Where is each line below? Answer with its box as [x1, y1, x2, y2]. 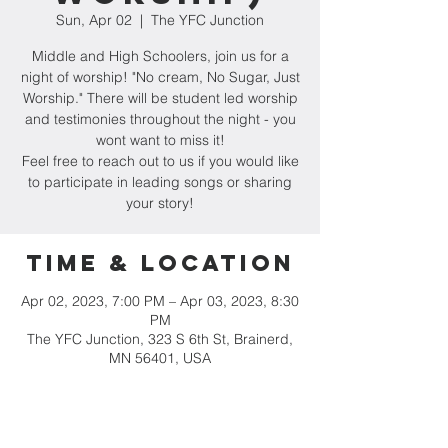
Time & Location [25, 249, 295, 277]
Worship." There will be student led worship [22, 89, 298, 107]
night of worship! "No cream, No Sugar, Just [20, 68, 300, 86]
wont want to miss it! [95, 131, 225, 149]
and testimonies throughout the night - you [24, 110, 296, 128]
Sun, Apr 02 [56, 11, 132, 29]
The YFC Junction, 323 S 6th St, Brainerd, [27, 330, 293, 348]
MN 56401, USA [109, 349, 211, 367]
